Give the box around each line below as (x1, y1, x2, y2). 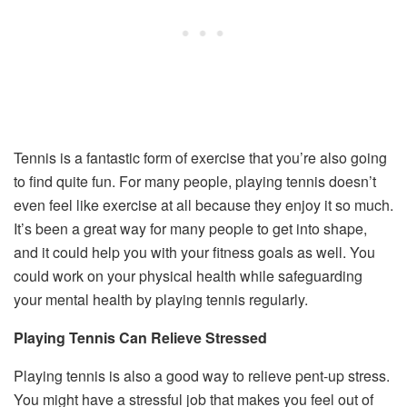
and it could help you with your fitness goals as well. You (14, 241, 375, 263)
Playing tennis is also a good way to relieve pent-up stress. (14, 364, 390, 386)
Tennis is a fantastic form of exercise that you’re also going (14, 146, 387, 168)
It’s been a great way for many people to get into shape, (14, 217, 367, 239)
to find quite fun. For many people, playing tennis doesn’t (14, 170, 376, 192)
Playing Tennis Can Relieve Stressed (14, 326, 267, 348)
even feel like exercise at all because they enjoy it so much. (14, 194, 393, 215)
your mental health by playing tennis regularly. (14, 288, 308, 310)
